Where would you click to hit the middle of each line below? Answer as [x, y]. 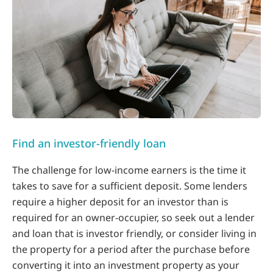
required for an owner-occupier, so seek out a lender [133, 218]
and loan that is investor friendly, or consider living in [134, 234]
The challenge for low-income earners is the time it [129, 170]
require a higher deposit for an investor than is [120, 202]
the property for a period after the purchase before [131, 250]
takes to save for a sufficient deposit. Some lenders [130, 186]
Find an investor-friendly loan [89, 144]
